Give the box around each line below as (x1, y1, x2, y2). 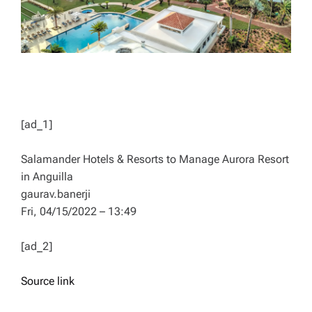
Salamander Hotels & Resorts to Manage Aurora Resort (21, 153, 289, 166)
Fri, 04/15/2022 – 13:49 (21, 205, 136, 219)
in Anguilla (21, 170, 73, 184)
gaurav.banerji (21, 187, 91, 201)
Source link (21, 274, 75, 288)
